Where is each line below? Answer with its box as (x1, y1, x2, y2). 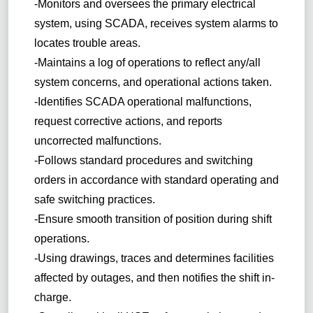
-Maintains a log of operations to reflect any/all (34, 56, 261, 68)
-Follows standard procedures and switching (34, 154, 253, 166)
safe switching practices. (34, 193, 155, 205)
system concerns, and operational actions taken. (34, 75, 272, 88)
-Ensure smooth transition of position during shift (34, 212, 272, 225)
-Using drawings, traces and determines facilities (34, 252, 274, 264)
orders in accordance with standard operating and (34, 173, 279, 186)
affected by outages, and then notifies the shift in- (34, 271, 275, 284)
